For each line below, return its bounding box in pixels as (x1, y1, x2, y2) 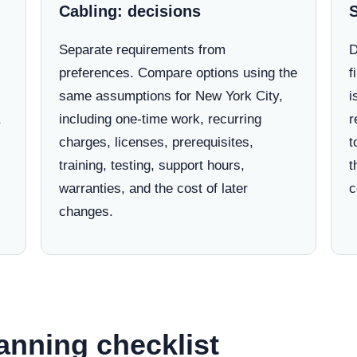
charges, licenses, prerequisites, (58, 135, 253, 150)
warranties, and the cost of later (58, 181, 248, 196)
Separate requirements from (58, 42, 226, 57)
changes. (58, 204, 113, 219)
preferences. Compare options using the (58, 65, 297, 80)
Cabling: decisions (58, 2, 201, 20)
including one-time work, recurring (58, 112, 261, 127)
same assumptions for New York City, (58, 88, 283, 104)
